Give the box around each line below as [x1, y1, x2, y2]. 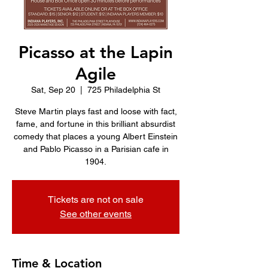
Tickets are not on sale [48, 194, 144, 205]
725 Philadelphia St [87, 85, 160, 95]
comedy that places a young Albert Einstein [14, 132, 178, 141]
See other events [60, 208, 132, 220]
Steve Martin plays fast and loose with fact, [14, 106, 177, 116]
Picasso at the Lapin [19, 42, 173, 62]
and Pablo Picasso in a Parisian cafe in [23, 144, 169, 154]
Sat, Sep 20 [31, 85, 75, 95]
